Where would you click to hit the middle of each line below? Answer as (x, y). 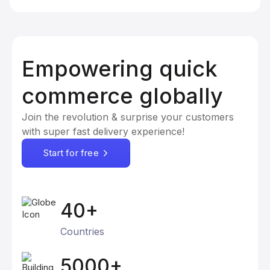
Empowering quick (120, 69)
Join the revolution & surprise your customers (128, 117)
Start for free (71, 153)
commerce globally (122, 96)
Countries (82, 232)
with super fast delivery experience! (103, 132)
